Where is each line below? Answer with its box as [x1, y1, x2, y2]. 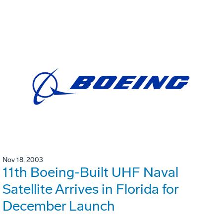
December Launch [2, 197, 115, 214]
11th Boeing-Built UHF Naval [2, 164, 178, 180]
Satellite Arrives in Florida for [2, 180, 178, 197]
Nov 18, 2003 [2, 155, 43, 164]
